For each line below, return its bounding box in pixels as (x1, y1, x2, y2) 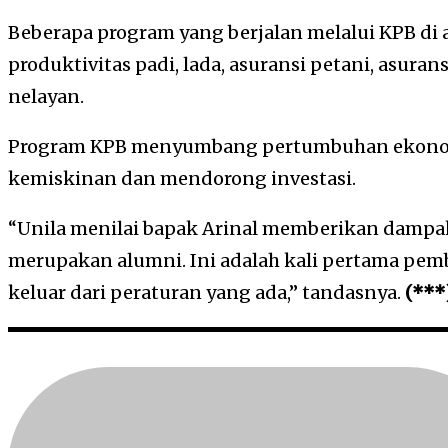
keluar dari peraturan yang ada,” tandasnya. (8, 281, 405, 305)
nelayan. (8, 85, 84, 109)
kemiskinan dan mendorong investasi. (8, 167, 356, 191)
